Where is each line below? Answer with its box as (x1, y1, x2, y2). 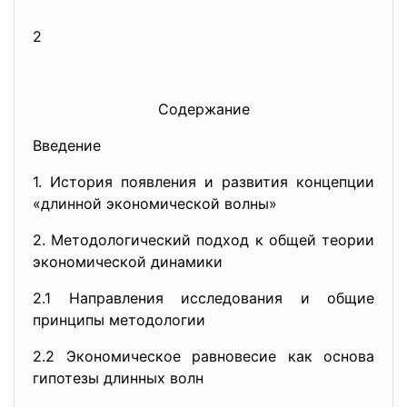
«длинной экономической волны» (33, 194, 277, 213)
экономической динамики (33, 253, 223, 271)
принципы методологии (33, 311, 205, 329)
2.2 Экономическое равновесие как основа (33, 347, 374, 365)
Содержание (157, 100, 250, 118)
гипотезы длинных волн (33, 369, 203, 387)
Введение (33, 136, 101, 154)
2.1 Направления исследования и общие (33, 289, 374, 307)
